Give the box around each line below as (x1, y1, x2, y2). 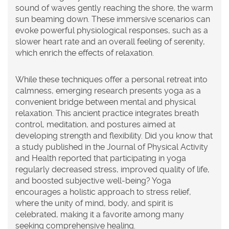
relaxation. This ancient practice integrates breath (15, 108, 199, 118)
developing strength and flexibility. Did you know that (15, 130, 213, 141)
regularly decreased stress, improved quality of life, (15, 164, 210, 174)
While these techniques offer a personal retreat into (15, 74, 208, 84)
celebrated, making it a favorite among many (15, 209, 184, 219)
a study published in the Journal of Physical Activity (15, 142, 208, 152)
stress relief (146, 187, 189, 197)
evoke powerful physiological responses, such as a (15, 25, 208, 35)
